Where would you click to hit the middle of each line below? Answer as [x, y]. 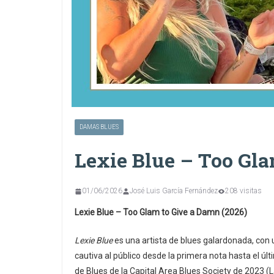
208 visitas [243, 191]
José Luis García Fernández [174, 191]
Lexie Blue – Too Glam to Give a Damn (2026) [161, 212]
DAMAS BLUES [99, 127]
